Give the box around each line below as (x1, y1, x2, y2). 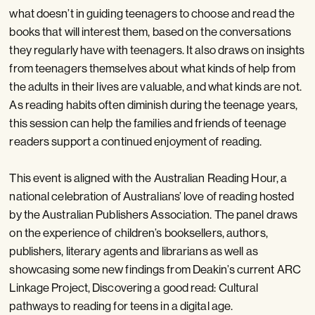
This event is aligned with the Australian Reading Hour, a (9, 169, 288, 185)
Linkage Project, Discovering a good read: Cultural (9, 279, 259, 295)
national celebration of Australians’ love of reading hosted (9, 188, 295, 203)
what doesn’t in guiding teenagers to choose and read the (9, 6, 295, 21)
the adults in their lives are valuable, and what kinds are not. (9, 79, 302, 94)
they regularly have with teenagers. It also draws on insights (9, 42, 305, 58)
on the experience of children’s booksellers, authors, (9, 224, 268, 240)
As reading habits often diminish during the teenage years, (9, 97, 298, 112)
